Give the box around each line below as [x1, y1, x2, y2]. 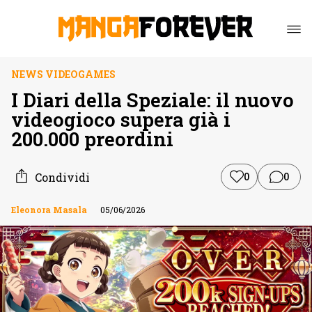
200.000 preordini [11, 126, 173, 152]
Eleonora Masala [11, 204, 87, 215]
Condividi [35, 169, 90, 185]
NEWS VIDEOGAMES [11, 68, 116, 81]
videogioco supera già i [11, 107, 231, 132]
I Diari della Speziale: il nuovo [11, 87, 294, 113]
